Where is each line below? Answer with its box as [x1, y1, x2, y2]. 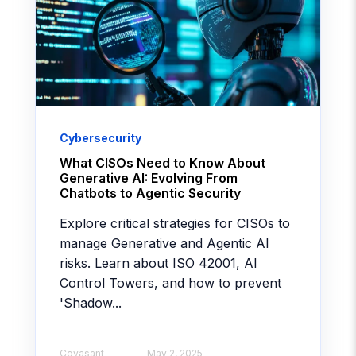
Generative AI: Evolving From [60, 169, 238, 186]
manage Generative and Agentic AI [60, 234, 269, 251]
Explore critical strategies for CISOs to [60, 215, 290, 231]
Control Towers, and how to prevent [60, 274, 281, 291]
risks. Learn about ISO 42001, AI [60, 254, 257, 271]
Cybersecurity [60, 130, 141, 145]
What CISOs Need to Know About [60, 154, 265, 171]
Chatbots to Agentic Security [60, 184, 241, 201]
